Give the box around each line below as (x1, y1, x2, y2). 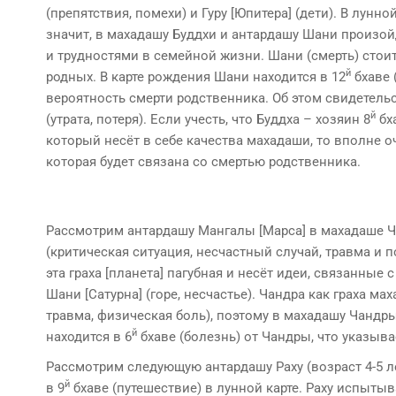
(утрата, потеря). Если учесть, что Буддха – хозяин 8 (46, 111, 370, 127)
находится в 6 (46, 329, 132, 345)
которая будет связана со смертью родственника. (46, 154, 361, 170)
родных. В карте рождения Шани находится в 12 (46, 69, 346, 85)
